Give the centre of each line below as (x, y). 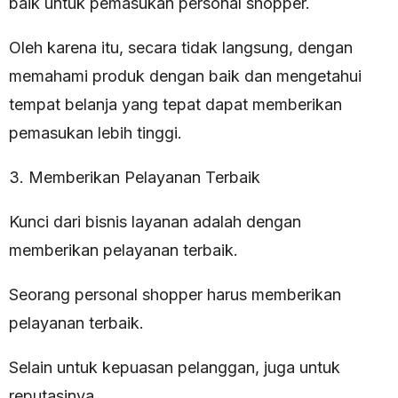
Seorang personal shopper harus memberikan (175, 294)
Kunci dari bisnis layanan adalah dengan (155, 221)
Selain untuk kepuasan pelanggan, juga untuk (175, 367)
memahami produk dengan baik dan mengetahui (185, 76)
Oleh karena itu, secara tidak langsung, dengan (181, 47)
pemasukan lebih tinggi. (96, 132)
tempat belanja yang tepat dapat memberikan (175, 104)
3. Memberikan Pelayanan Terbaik (135, 177)
